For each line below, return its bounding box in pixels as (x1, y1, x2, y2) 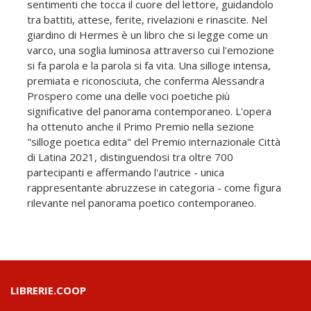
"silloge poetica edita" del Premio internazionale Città (27, 134, 280, 149)
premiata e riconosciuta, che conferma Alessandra (27, 73, 264, 87)
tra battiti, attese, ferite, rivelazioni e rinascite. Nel (27, 12, 267, 26)
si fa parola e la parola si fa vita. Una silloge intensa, (27, 58, 271, 72)
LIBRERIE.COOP (10, 283, 86, 297)
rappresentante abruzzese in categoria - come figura (27, 180, 281, 194)
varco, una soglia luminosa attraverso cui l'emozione (27, 42, 274, 57)
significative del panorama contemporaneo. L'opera (27, 103, 271, 118)
